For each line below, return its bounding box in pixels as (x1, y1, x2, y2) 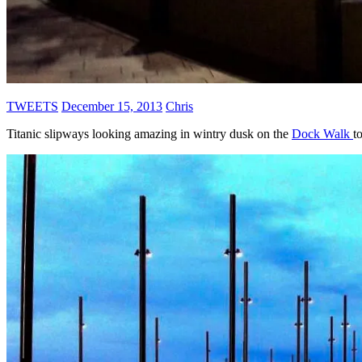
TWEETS (6, 99, 58, 113)
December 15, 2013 (61, 99, 162, 113)
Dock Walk (292, 126, 353, 141)
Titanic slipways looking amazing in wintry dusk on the (6, 126, 292, 141)
